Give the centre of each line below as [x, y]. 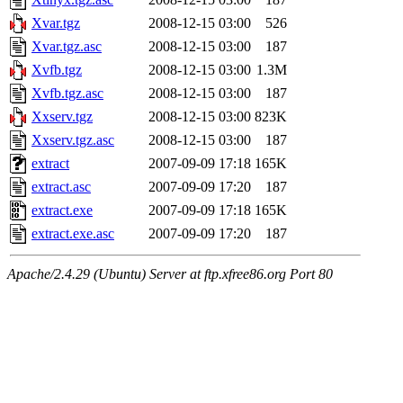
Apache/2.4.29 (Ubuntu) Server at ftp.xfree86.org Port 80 [170, 274]
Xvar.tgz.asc [67, 47]
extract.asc [61, 187]
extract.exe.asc [73, 234]
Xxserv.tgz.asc [73, 140]
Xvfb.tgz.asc [67, 94]
